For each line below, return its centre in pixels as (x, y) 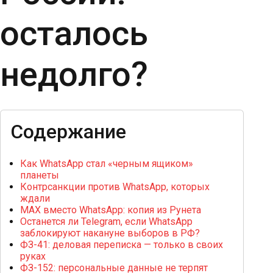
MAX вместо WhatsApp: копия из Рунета (111, 210)
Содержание (68, 131)
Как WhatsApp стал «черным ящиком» (107, 163)
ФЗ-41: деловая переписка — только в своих (122, 244)
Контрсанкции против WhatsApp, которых (115, 186)
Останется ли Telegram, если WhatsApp (106, 221)
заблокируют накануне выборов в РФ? (110, 233)
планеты (40, 175)
